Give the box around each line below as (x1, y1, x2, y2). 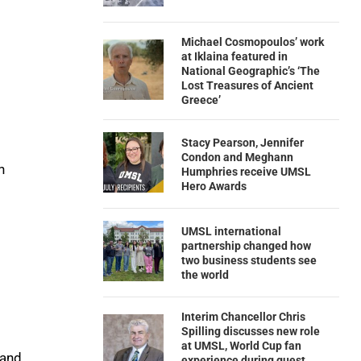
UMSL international (180, 224, 281, 238)
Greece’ (180, 93, 221, 106)
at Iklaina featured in (180, 50, 288, 63)
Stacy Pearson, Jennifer (180, 135, 304, 149)
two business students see (180, 253, 317, 267)
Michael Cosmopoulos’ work (180, 35, 324, 48)
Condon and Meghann (180, 150, 293, 164)
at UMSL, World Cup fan (180, 339, 301, 352)
